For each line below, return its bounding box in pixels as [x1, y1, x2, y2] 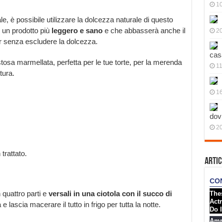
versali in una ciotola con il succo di [48, 189, 172, 198]
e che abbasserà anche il [102, 26, 185, 35]
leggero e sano [51, 26, 103, 35]
